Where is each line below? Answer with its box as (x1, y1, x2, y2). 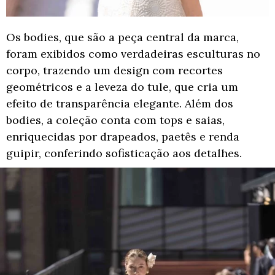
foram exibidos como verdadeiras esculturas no (6, 46, 260, 61)
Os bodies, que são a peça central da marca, (6, 29, 239, 44)
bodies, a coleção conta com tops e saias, (6, 112, 225, 127)
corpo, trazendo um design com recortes (6, 63, 223, 77)
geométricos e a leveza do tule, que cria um (6, 79, 238, 94)
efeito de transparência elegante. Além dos (6, 96, 233, 110)
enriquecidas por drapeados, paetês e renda (6, 129, 239, 144)
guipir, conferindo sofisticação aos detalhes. (6, 145, 242, 160)
